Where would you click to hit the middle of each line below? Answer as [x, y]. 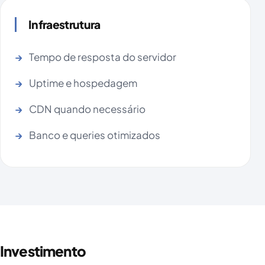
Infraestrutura [64, 25]
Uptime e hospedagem [83, 83]
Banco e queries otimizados [95, 135]
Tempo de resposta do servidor [103, 57]
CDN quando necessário [87, 109]
